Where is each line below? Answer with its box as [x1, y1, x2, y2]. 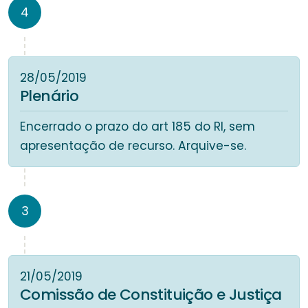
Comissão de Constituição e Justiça [20, 284, 282, 306]
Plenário [20, 85, 79, 107]
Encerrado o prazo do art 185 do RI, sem [20, 118, 255, 135]
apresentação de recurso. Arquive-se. [20, 137, 246, 155]
